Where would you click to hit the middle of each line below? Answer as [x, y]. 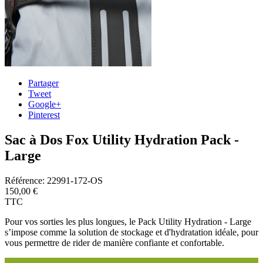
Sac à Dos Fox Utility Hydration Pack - [122, 139]
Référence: [25, 180]
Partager [43, 83]
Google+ [45, 104]
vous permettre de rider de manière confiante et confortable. [114, 242]
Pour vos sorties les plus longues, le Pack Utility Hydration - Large [128, 221]
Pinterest [44, 115]
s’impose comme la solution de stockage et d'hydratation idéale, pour [131, 232]
